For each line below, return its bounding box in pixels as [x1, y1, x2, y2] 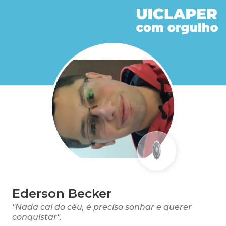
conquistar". [12, 212, 62, 222]
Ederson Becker [12, 186, 111, 201]
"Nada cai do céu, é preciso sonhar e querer [12, 202, 192, 212]
